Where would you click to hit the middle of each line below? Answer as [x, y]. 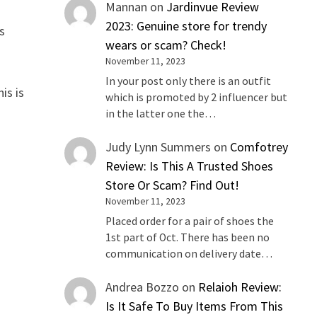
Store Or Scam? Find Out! [173, 185]
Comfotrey [259, 147]
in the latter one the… [161, 114]
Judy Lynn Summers [158, 147]
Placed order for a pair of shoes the [190, 221]
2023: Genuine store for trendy [186, 26]
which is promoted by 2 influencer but [197, 98]
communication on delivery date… [189, 253]
